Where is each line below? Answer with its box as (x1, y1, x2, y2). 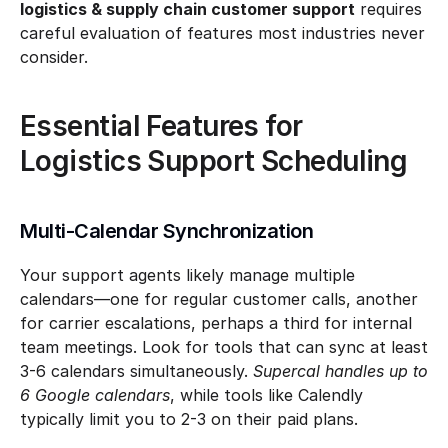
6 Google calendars (20, 385, 170, 405)
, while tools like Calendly (170, 385, 363, 405)
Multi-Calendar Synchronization (20, 219, 313, 243)
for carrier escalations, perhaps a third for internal (20, 313, 412, 333)
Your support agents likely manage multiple (20, 265, 355, 285)
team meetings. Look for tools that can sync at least (20, 337, 428, 357)
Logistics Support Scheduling (20, 144, 408, 178)
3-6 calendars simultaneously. (20, 361, 253, 381)
